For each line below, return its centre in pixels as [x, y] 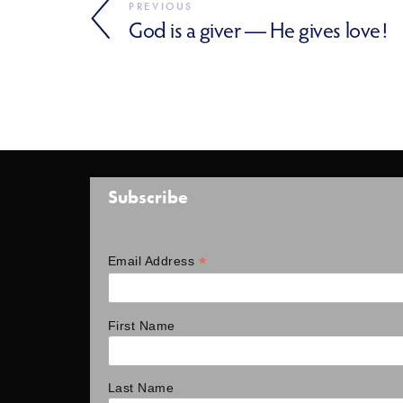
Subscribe [148, 197]
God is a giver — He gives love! [258, 29]
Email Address [153, 260]
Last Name [141, 388]
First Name [142, 325]
